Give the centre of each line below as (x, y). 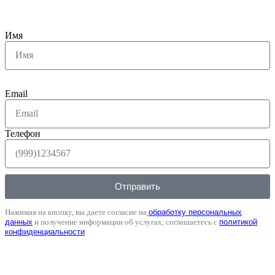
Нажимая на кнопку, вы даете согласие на (76, 212)
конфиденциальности (45, 231)
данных (19, 222)
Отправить (137, 187)
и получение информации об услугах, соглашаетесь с (126, 222)
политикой (238, 222)
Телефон (23, 133)
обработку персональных (195, 212)
